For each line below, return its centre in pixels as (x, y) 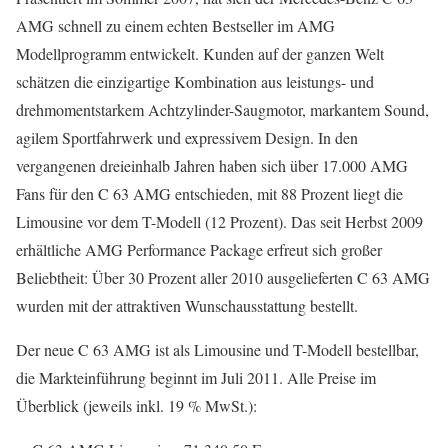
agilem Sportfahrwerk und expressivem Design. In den (187, 137)
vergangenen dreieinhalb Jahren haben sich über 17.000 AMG (212, 165)
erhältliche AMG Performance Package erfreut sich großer (199, 249)
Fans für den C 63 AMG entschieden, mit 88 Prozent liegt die (209, 193)
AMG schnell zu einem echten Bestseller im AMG (175, 25)
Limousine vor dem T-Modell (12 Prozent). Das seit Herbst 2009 (219, 221)
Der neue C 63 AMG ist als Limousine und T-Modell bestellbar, (217, 349)
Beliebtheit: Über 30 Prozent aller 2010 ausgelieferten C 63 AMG (223, 277)
